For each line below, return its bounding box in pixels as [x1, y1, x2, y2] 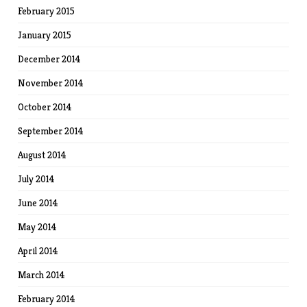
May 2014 [18, 221, 58, 234]
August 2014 [18, 149, 67, 162]
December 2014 [18, 53, 82, 66]
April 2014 [18, 245, 59, 258]
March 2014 [18, 269, 66, 282]
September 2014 [18, 125, 84, 138]
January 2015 [18, 29, 72, 42]
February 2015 [18, 5, 75, 18]
